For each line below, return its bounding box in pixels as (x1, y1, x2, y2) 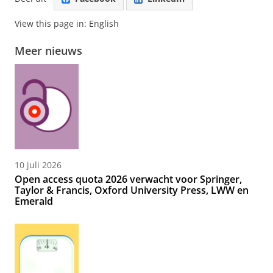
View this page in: (15, 18, 89, 30)
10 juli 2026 (15, 159, 62, 171)
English (89, 18, 119, 30)
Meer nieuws (15, 43, 82, 58)
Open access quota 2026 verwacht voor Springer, (15, 172, 242, 186)
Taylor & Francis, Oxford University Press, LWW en (15, 183, 249, 197)
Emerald (15, 194, 53, 208)
